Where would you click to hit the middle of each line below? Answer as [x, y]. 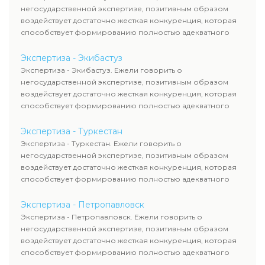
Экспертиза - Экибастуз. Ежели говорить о [101, 70]
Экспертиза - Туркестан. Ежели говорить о [101, 143]
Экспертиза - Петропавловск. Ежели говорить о [112, 217]
